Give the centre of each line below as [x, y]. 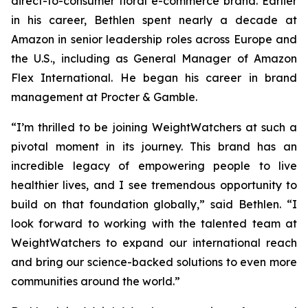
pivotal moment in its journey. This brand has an [154, 146]
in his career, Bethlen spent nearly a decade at [154, 20]
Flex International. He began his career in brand [154, 78]
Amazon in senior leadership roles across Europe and [154, 39]
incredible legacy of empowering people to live [154, 166]
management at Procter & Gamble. [104, 97]
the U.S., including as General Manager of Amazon [154, 58]
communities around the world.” [96, 281]
